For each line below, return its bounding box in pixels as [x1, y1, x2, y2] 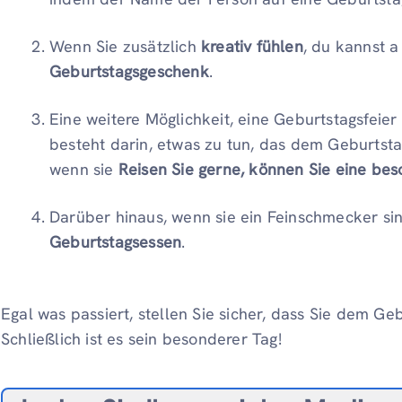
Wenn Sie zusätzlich [49, 36, 202, 57]
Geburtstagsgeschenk [49, 61, 209, 83]
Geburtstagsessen [49, 232, 182, 253]
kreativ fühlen [201, 36, 303, 57]
